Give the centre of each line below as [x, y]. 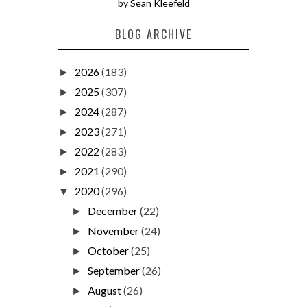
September [115, 270]
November [115, 230]
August [106, 290]
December [114, 210]
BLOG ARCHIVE [153, 34]
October [110, 250]
